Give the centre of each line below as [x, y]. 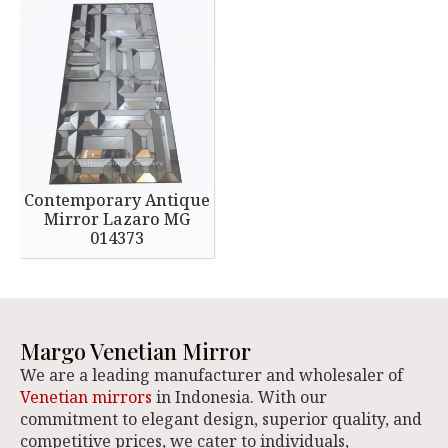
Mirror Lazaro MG [117, 219]
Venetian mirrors [86, 397]
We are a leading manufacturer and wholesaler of [211, 375]
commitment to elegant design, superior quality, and [221, 419]
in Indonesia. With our [239, 397]
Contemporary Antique [117, 200]
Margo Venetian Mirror [135, 351]
